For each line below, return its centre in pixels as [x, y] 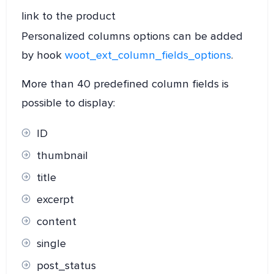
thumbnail [63, 155]
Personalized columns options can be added [132, 36]
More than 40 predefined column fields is [125, 83]
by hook [43, 55]
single [52, 243]
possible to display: [68, 102]
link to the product [69, 16]
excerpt [56, 199]
